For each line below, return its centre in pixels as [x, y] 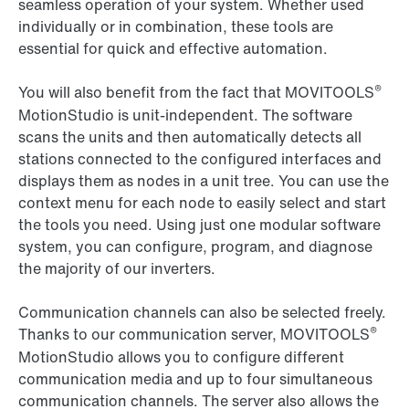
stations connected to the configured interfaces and [200, 159]
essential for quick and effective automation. [173, 49]
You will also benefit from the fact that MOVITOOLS [196, 93]
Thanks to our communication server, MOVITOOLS [194, 335]
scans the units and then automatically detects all [190, 137]
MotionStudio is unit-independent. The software [185, 115]
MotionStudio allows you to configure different [181, 357]
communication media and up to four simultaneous [195, 379]
